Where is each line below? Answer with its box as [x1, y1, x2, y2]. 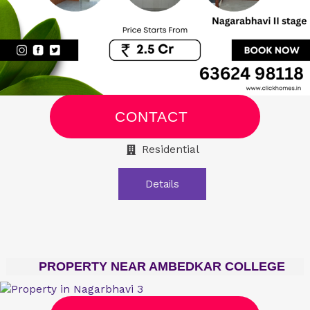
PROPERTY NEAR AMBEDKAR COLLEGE [39, 259, 285, 274]
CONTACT [115, 109, 188, 125]
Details [145, 178, 179, 191]
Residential [142, 143, 200, 156]
